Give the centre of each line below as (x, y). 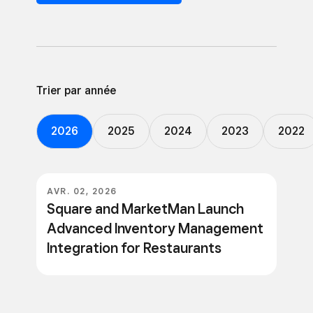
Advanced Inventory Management (155, 229)
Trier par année (76, 91)
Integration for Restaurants (134, 248)
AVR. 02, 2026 (82, 191)
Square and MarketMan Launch (145, 209)
